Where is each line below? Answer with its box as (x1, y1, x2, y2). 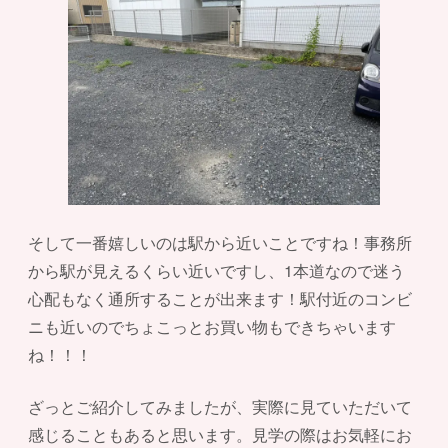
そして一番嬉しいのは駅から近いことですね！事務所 (28, 231, 412, 255)
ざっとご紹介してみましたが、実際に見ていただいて (28, 395, 412, 419)
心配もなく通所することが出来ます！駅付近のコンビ (28, 287, 412, 311)
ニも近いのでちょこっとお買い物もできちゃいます (28, 315, 396, 339)
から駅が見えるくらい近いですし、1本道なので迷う (28, 259, 405, 283)
